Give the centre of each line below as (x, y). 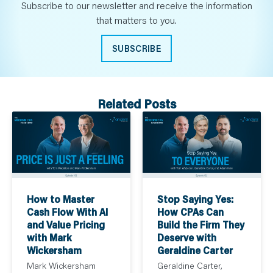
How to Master (61, 199)
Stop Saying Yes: (195, 199)
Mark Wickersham (61, 266)
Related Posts (136, 104)
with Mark (49, 238)
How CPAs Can (190, 212)
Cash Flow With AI (67, 212)
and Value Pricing (66, 225)
